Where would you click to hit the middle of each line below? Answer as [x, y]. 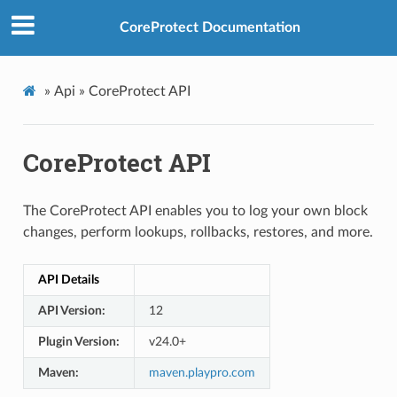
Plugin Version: [78, 341]
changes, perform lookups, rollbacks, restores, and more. [198, 232]
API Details [68, 279]
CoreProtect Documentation [210, 28]
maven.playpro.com [202, 372]
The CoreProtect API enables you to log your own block [195, 210]
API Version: [71, 310]
